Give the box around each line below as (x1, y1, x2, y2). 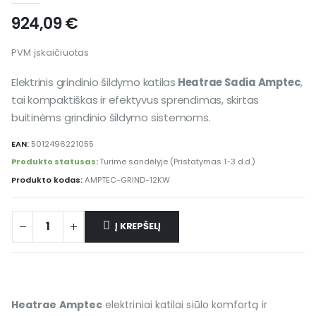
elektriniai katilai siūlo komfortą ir (102, 298, 267, 312)
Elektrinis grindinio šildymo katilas (11, 75, 176, 90)
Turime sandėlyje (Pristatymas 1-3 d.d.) (99, 156, 255, 168)
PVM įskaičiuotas (11, 45, 90, 59)
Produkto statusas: (11, 156, 99, 168)
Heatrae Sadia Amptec (175, 75, 301, 90)
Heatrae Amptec (11, 298, 102, 312)
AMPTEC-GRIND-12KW (85, 174, 170, 186)
